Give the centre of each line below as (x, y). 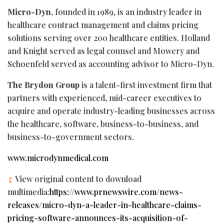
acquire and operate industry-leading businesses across (111, 110)
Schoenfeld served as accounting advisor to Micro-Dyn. (111, 63)
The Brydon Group (43, 84)
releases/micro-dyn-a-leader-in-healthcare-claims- (104, 204)
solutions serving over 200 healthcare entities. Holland (109, 37)
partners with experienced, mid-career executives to (104, 97)
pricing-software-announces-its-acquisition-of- (98, 217)
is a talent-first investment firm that (146, 84)
